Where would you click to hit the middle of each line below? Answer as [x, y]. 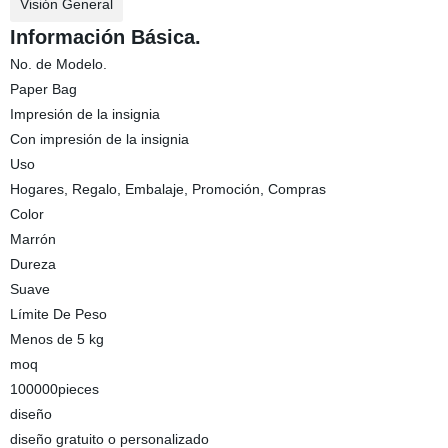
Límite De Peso [58, 314]
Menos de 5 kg [56, 339]
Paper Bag [43, 89]
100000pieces [54, 389]
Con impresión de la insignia [99, 139]
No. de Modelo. [58, 64]
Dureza [32, 264]
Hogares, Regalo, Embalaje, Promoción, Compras [167, 189]
